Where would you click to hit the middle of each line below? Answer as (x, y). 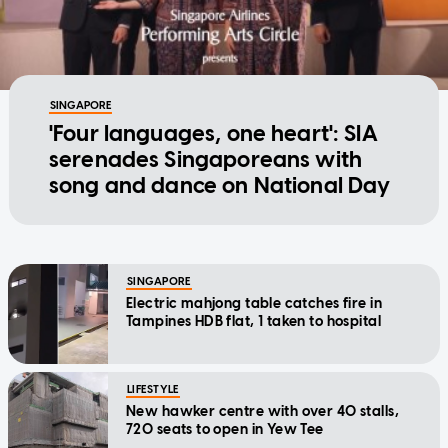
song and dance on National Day (219, 185)
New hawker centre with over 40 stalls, (262, 411)
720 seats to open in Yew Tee (225, 429)
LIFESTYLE (153, 389)
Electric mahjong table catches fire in (254, 303)
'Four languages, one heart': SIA (213, 133)
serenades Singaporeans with (205, 159)
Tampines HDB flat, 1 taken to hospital (253, 321)
